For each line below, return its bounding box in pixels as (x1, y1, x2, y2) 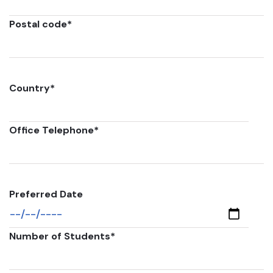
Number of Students (9, 230, 110, 243)
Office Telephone (9, 124, 94, 136)
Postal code (9, 18, 67, 30)
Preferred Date (9, 188, 83, 200)
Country (9, 82, 50, 94)
